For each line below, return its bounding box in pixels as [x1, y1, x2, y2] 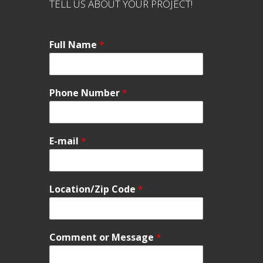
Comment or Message [49, 231, 156, 244]
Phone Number [49, 86, 122, 99]
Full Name [49, 38, 99, 51]
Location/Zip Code [49, 183, 138, 195]
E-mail [49, 134, 81, 147]
